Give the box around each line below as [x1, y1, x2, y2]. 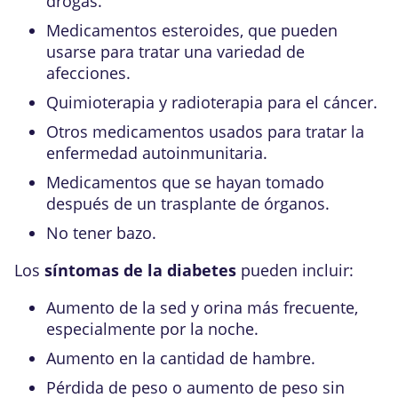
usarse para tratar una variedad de [46, 41, 305, 62]
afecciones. [46, 62, 131, 84]
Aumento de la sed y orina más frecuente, [46, 297, 358, 318]
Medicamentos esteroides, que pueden [46, 20, 338, 41]
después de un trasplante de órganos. [46, 193, 330, 214]
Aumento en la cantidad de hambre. [46, 347, 315, 369]
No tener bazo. [46, 222, 156, 243]
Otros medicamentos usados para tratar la [46, 121, 364, 142]
